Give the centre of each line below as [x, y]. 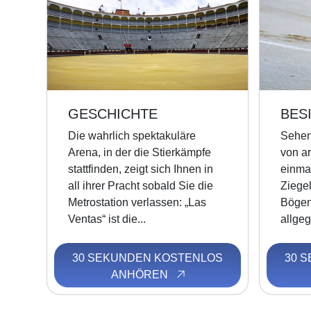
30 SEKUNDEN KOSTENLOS [148, 258]
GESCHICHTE [113, 114]
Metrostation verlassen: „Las [137, 202]
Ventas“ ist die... [107, 219]
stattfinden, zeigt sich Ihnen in [141, 169]
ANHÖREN [141, 275]
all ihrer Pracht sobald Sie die [141, 185]
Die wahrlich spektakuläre [132, 135]
